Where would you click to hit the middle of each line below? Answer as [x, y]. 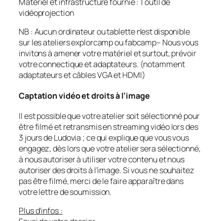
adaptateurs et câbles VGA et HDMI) [82, 75]
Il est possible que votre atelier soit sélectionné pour [109, 116]
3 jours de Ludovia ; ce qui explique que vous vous [104, 138]
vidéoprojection [46, 13]
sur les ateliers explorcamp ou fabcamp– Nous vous [109, 42]
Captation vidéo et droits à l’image [84, 95]
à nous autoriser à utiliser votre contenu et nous [102, 160]
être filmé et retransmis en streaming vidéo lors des [109, 127]
